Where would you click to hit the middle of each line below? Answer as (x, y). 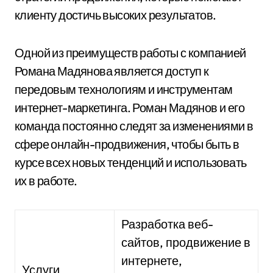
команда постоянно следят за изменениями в (134, 126)
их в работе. (46, 181)
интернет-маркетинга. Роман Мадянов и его (129, 108)
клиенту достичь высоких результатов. (115, 15)
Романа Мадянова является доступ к (112, 71)
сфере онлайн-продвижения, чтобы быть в (127, 144)
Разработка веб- (168, 224)
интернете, (152, 261)
